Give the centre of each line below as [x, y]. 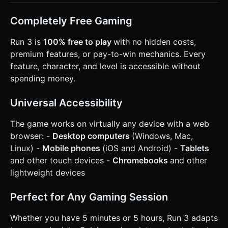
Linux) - [26, 148]
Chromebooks [141, 160]
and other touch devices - [61, 160]
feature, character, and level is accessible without [105, 66]
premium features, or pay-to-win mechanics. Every [108, 54]
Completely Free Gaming [71, 21]
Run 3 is [27, 41]
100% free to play [78, 41]
